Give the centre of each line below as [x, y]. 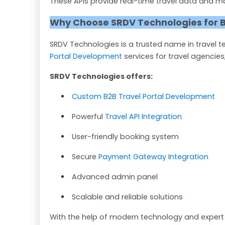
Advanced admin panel [115, 177]
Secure [85, 157]
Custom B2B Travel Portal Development [143, 97]
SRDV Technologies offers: [101, 77]
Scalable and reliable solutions [127, 197]
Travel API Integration [143, 117]
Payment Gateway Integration [153, 157]
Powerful [88, 117]
